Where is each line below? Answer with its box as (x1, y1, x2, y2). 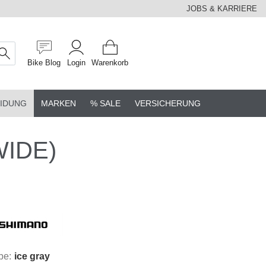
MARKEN (40, 99, 76, 108)
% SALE (90, 99, 121, 108)
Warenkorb (91, 58, 128, 67)
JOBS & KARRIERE (186, 4, 257, 13)
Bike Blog (27, 58, 61, 67)
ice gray (14, 251, 50, 262)
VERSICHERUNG (134, 99, 201, 108)
